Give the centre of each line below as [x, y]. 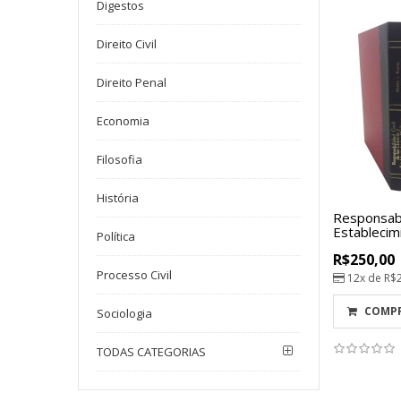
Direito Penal [132, 83]
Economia [123, 121]
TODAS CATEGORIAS [151, 352]
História [118, 198]
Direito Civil [127, 44]
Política [116, 237]
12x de [363, 278]
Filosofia [119, 160]
